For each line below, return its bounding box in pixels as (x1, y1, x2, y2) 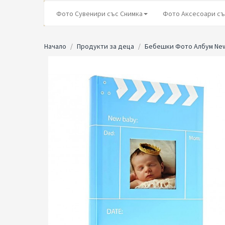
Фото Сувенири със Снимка (56, 9, 143, 18)
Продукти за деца (77, 42, 134, 51)
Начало (44, 42, 66, 51)
